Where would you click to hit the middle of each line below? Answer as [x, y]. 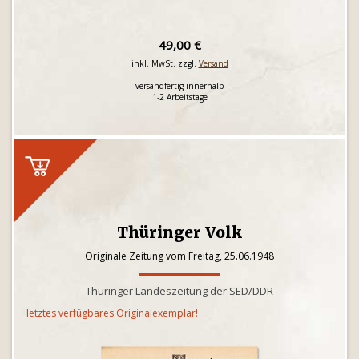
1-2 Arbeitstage [179, 97]
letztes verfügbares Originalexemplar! [112, 313]
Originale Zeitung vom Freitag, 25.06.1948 [179, 256]
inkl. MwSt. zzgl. [165, 63]
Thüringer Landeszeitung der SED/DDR [179, 291]
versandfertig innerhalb [179, 86]
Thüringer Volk [179, 232]
